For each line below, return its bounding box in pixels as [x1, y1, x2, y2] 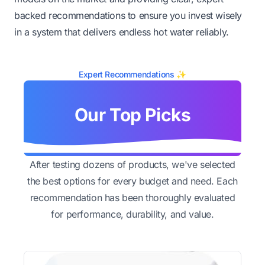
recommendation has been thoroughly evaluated [30, 191, 235, 203]
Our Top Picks [74, 104, 191, 125]
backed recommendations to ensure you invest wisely [14, 9, 243, 21]
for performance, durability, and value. [51, 208, 214, 220]
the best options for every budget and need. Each [27, 174, 238, 187]
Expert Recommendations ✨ [79, 69, 186, 79]
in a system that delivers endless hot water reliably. [14, 25, 229, 38]
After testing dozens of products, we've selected [30, 158, 235, 170]
